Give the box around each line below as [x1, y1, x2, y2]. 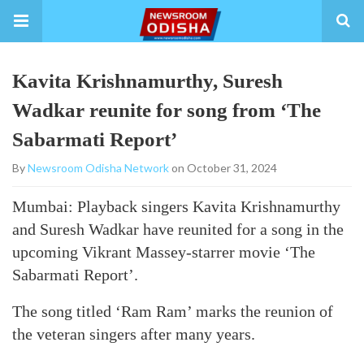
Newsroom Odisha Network [28, 161, 169, 175]
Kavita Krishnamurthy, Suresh [12, 70, 283, 92]
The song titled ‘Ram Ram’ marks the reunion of [12, 302, 333, 320]
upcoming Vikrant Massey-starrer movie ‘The [12, 243, 315, 261]
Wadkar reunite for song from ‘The [12, 99, 321, 121]
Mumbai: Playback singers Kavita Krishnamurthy [12, 197, 340, 215]
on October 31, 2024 [169, 161, 277, 175]
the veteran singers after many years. [12, 325, 255, 343]
